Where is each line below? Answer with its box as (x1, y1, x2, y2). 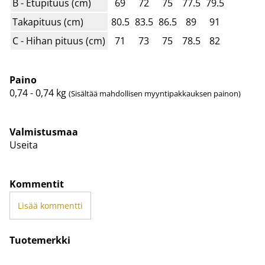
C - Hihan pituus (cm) (12, 34, 106, 48)
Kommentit (9, 177, 64, 191)
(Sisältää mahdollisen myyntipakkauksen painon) (69, 88, 241, 99)
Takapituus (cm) (12, 15, 84, 29)
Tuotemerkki (9, 234, 70, 247)
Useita (9, 138, 38, 152)
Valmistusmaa (9, 125, 78, 139)
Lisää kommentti (17, 200, 83, 212)
